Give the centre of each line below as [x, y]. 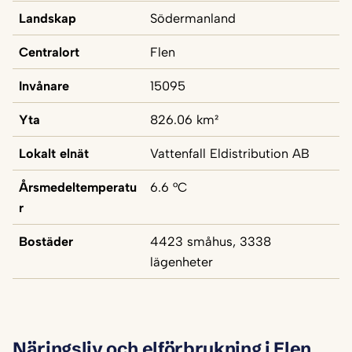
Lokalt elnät [54, 154]
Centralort [49, 52]
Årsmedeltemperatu [78, 187]
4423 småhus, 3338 [211, 242]
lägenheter [181, 262]
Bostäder [46, 242]
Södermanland [193, 18]
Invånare [44, 86]
